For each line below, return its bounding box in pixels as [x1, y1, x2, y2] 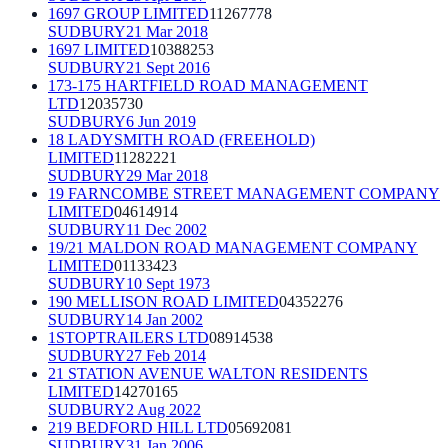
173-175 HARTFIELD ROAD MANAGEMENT [48, 76, 368, 94]
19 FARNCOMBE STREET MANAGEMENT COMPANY [48, 184, 440, 202]
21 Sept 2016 [126, 58, 210, 76]
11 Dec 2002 [126, 220, 207, 238]
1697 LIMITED [48, 40, 150, 58]
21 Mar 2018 [126, 22, 208, 40]
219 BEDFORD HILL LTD [48, 418, 228, 436]
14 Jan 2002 [126, 310, 203, 328]
